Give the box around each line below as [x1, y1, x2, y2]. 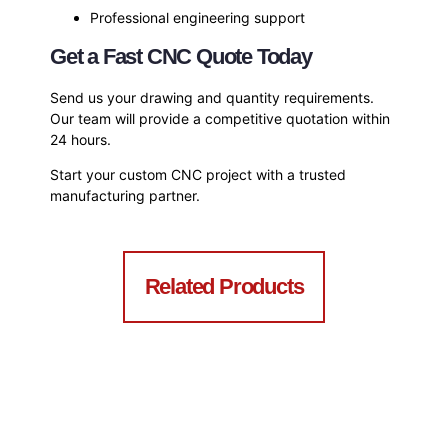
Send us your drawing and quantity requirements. [50, 88, 374, 106]
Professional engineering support [90, 9, 305, 27]
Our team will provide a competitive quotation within [50, 109, 390, 127]
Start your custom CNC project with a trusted [50, 166, 346, 184]
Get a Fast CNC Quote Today [50, 43, 312, 69]
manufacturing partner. [50, 187, 200, 205]
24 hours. [50, 130, 111, 148]
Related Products [144, 273, 304, 299]
